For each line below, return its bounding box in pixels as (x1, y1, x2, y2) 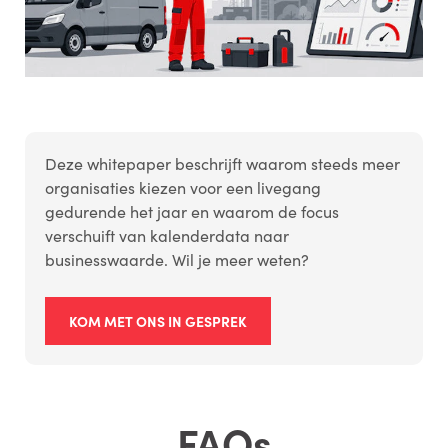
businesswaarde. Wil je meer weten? (44, 249, 309, 271)
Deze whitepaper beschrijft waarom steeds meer (44, 153, 400, 175)
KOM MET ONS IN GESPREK (68, 311, 247, 332)
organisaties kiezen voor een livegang (44, 177, 321, 199)
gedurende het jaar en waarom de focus (44, 201, 339, 223)
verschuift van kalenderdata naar (44, 225, 289, 247)
